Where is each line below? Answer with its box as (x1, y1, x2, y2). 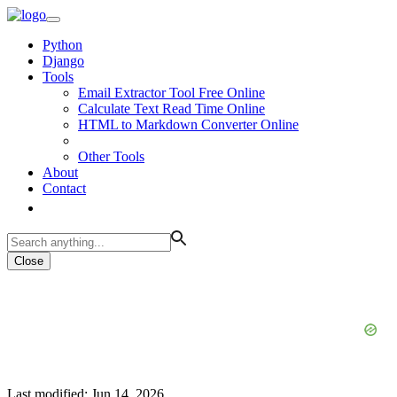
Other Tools (78, 149, 144, 164)
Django (43, 53, 84, 68)
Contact (43, 181, 86, 196)
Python (43, 37, 82, 52)
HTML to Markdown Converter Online (78, 117, 299, 132)
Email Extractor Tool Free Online (78, 85, 265, 100)
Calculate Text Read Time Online (78, 101, 265, 116)
